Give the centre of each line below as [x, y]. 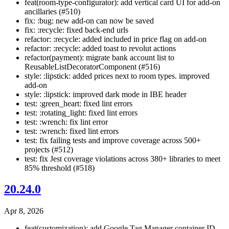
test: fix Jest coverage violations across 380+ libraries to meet [122, 158]
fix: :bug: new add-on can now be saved [89, 20]
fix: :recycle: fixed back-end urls [76, 30]
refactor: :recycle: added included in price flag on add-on [116, 39]
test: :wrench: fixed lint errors [72, 131]
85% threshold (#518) [60, 168]
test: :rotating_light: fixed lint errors [81, 112]
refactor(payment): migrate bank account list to [99, 57]
